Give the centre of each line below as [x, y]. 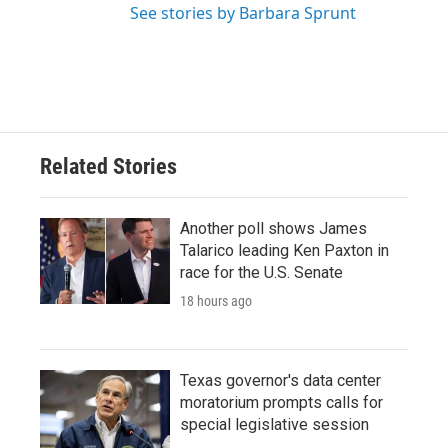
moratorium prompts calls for [281, 403]
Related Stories [108, 167]
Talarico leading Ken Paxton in [284, 251]
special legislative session [274, 425]
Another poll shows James [273, 229]
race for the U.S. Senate [261, 273]
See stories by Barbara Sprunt [243, 13]
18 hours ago [216, 301]
